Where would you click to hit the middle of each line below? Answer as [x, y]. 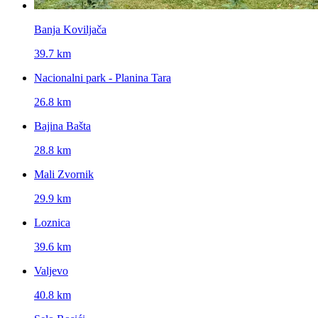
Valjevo [51, 270]
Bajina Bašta [62, 126]
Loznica [52, 222]
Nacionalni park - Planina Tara [103, 77]
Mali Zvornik [64, 174]
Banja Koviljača [70, 29]
